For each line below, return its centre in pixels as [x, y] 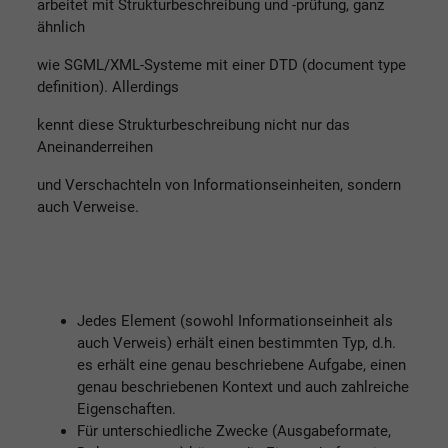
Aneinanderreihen [95, 146]
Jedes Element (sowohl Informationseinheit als [235, 320]
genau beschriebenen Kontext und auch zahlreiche [243, 386]
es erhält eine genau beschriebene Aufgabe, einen [241, 364]
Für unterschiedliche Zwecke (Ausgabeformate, [234, 430]
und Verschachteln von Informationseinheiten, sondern [219, 184]
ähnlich [61, 26]
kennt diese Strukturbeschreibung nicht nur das [193, 124]
